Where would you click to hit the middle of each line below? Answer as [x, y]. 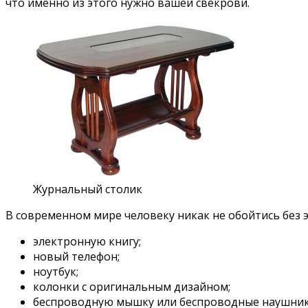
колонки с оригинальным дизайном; [132, 287]
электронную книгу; [87, 242]
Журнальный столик [88, 189]
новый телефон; [76, 257]
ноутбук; [56, 272]
